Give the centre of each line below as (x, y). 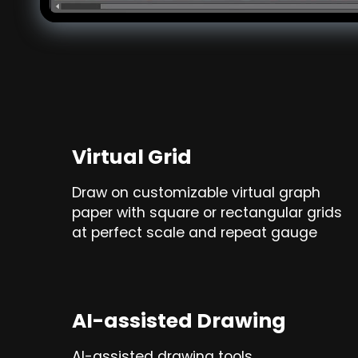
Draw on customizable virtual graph (196, 193)
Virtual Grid (132, 157)
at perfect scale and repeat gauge (195, 233)
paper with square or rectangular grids (207, 213)
